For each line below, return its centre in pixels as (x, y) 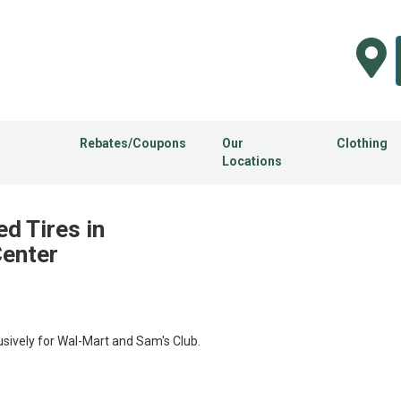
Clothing (362, 144)
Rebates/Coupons (132, 144)
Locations (252, 162)
